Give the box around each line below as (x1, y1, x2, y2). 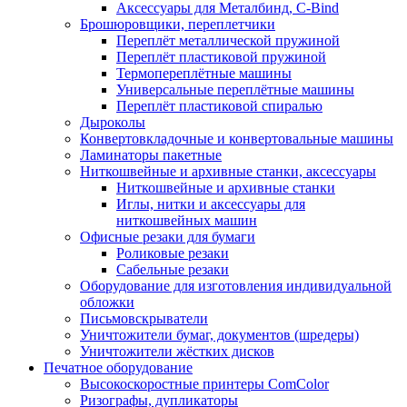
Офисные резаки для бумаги (80, 228, 255, 244)
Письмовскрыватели (80, 310, 208, 326)
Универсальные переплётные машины (116, 81, 354, 97)
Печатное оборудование (44, 359, 193, 375)
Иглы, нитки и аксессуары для (116, 195, 305, 212)
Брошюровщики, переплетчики (80, 15, 275, 32)
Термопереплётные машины (116, 65, 292, 81)
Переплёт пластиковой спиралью (116, 97, 323, 114)
